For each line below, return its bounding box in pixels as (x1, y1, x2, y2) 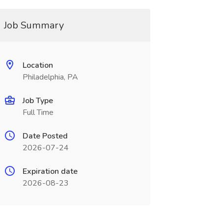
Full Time (22, 107, 54, 118)
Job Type (22, 95, 53, 106)
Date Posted (22, 131, 68, 141)
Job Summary (3, 19, 64, 32)
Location (22, 60, 53, 71)
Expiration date (22, 166, 78, 177)
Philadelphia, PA (22, 72, 78, 82)
